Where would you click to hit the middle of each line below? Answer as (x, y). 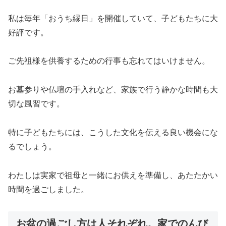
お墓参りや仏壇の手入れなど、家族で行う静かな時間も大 (113, 90)
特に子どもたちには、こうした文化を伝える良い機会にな (113, 133)
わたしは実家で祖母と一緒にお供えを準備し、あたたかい (113, 175)
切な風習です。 (36, 104)
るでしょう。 (32, 147)
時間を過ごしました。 (48, 189)
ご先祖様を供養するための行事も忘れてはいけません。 (109, 61)
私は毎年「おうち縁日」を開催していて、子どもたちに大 (113, 18)
